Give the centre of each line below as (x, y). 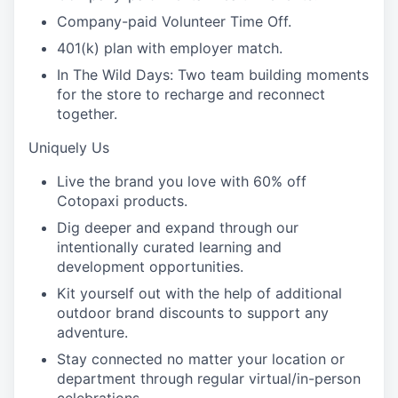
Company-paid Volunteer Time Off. (174, 21)
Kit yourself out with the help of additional (199, 293)
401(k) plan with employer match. (170, 48)
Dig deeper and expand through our (178, 227)
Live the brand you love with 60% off (182, 181)
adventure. (92, 332)
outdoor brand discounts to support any (193, 313)
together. (87, 114)
